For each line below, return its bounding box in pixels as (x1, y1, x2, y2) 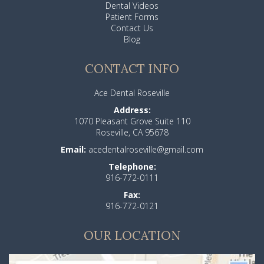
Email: (61, 144, 86, 156)
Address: (113, 104, 151, 116)
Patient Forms (105, 11, 159, 23)
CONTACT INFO (85, 61, 179, 77)
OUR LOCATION (84, 227, 180, 244)
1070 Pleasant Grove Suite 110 (74, 115, 190, 127)
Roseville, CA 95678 (95, 127, 169, 138)
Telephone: (108, 161, 156, 173)
